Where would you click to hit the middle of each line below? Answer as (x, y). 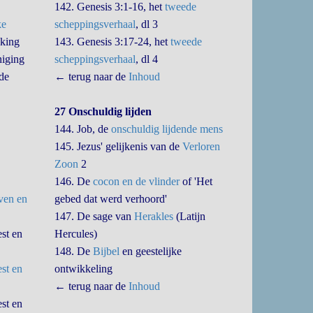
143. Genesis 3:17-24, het (113, 42)
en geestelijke (151, 251)
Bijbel (107, 251)
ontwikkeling (84, 269)
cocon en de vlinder (137, 181)
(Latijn (190, 216)
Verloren (202, 146)
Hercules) (76, 234)
